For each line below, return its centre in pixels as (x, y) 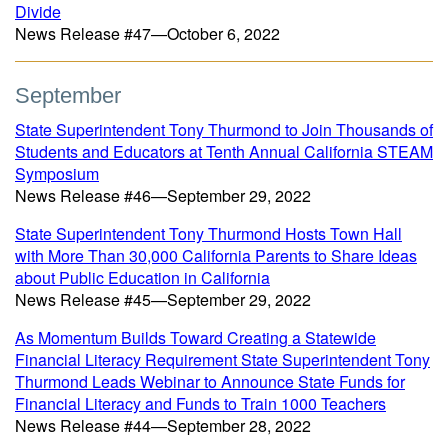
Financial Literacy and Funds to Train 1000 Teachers (200, 403)
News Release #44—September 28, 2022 (163, 425)
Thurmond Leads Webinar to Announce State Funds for (210, 381)
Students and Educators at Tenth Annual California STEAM (224, 151)
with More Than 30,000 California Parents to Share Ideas (216, 255)
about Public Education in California (142, 277)
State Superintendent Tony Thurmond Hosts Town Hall (208, 233)
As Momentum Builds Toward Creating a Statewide (195, 337)
